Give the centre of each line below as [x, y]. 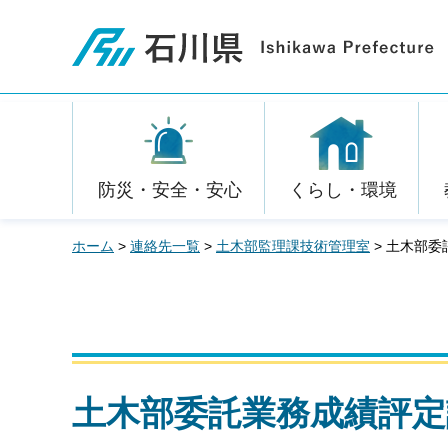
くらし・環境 [342, 190]
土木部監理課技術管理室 [293, 246]
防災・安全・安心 [169, 190]
